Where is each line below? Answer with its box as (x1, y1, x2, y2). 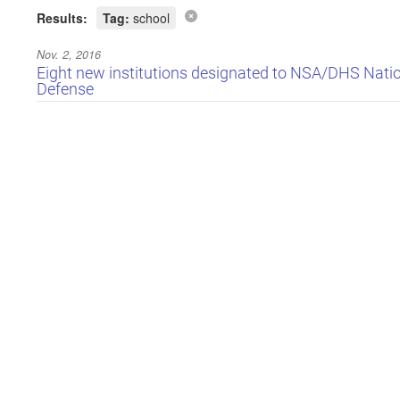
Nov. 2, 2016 (36, 46, 101, 62)
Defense (36, 79, 94, 99)
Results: (36, 8, 87, 27)
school (129, 8, 170, 27)
